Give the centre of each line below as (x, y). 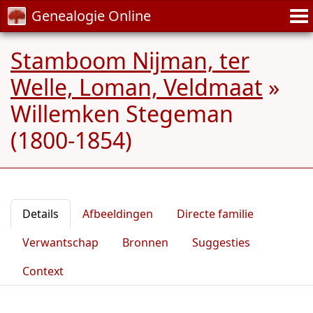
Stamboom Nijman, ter (130, 60)
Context (43, 271)
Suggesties (221, 242)
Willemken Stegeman (122, 114)
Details (41, 214)
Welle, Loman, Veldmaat (137, 87)
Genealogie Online (91, 16)
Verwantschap (60, 242)
